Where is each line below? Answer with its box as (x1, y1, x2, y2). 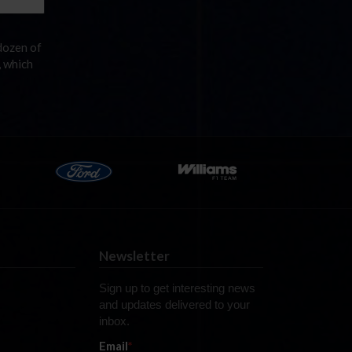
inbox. (98, 314, 130, 328)
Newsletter (98, 247, 170, 264)
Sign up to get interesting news (98, 281, 255, 295)
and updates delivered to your (98, 298, 250, 311)
